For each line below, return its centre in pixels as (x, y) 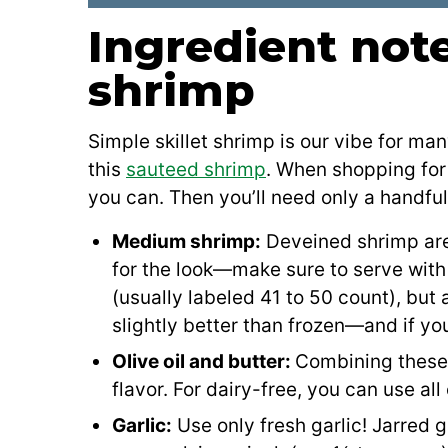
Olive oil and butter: (203, 361)
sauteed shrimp (196, 169)
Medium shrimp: (186, 241)
